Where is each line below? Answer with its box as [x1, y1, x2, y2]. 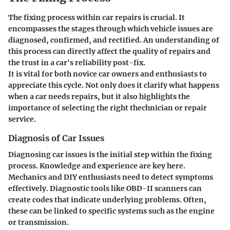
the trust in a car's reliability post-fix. [8, 57, 145, 67]
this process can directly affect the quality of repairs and [8, 46, 210, 56]
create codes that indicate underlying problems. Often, [8, 195, 206, 204]
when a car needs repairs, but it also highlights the [8, 91, 190, 101]
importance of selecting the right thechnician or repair [8, 103, 207, 112]
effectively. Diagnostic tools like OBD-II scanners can [8, 183, 202, 193]
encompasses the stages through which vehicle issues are [8, 24, 213, 33]
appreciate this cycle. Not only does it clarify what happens [8, 80, 219, 90]
